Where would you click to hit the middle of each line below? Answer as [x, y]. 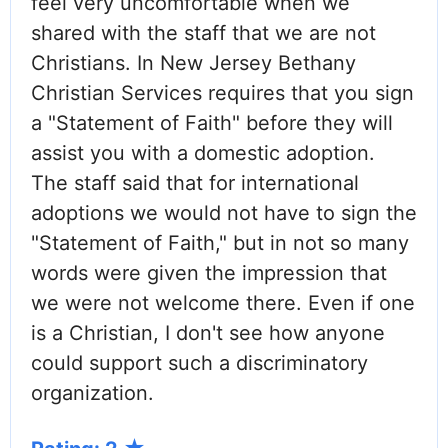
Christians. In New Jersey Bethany [193, 63]
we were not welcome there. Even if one [223, 303]
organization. [92, 393]
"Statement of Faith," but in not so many [220, 243]
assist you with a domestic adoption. [203, 153]
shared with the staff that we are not [203, 33]
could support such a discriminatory [199, 363]
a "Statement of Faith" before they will [212, 123]
